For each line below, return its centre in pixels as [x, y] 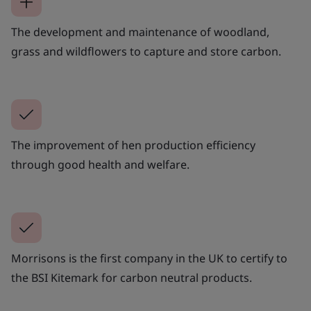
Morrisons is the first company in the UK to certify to [149, 258]
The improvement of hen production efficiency [133, 145]
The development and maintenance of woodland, [140, 32]
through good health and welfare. [100, 164]
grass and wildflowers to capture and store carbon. [146, 51]
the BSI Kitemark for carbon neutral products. [132, 277]
